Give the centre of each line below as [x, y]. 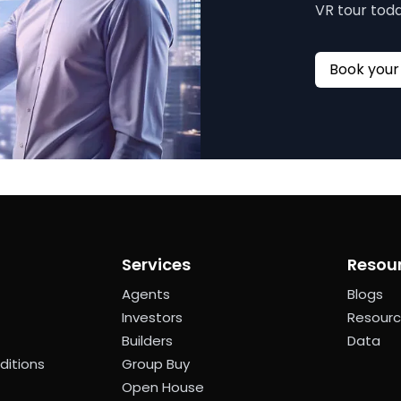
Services [157, 265]
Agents [146, 294]
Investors [153, 318]
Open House [163, 388]
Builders [148, 341]
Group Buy [156, 364]
